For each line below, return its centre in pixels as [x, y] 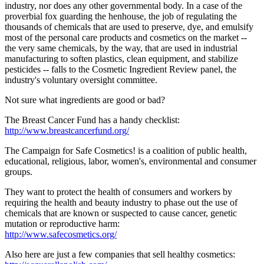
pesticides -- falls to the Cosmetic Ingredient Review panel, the [121, 70]
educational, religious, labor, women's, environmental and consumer [131, 161]
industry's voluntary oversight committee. [81, 80]
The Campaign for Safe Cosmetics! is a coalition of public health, [126, 151]
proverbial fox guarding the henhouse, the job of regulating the [121, 16]
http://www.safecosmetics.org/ [61, 235]
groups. [19, 172]
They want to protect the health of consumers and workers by [118, 192]
